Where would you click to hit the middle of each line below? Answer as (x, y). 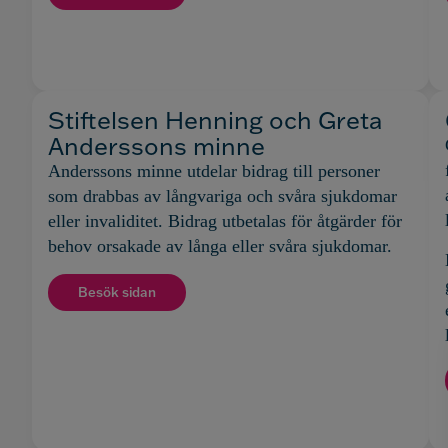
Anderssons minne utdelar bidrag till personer (214, 171)
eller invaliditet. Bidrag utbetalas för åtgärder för (225, 221)
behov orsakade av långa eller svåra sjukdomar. (220, 246)
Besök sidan (117, 291)
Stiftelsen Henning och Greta (215, 120)
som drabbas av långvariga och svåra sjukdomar (222, 196)
